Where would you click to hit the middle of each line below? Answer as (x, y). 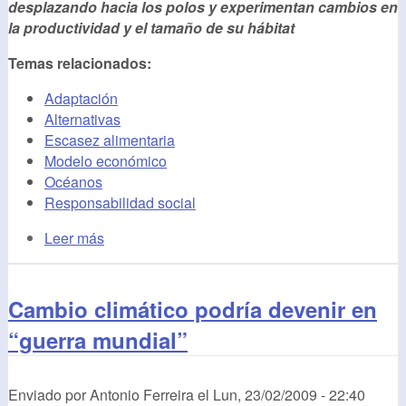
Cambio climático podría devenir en (193, 309)
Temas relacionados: (82, 63)
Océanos (73, 181)
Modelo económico (106, 160)
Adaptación (81, 98)
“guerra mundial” (98, 339)
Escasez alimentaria (110, 140)
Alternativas (82, 119)
